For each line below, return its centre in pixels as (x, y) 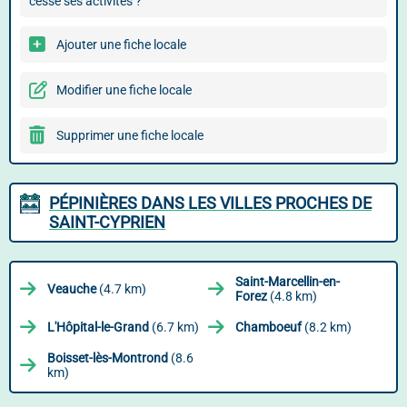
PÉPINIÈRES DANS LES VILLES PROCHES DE (210, 203)
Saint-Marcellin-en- (288, 282)
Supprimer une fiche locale (130, 135)
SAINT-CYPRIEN (107, 222)
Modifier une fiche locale (124, 90)
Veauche (72, 289)
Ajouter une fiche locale (121, 45)
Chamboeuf (268, 327)
